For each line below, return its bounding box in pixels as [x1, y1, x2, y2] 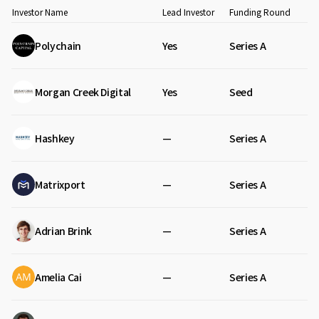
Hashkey [35, 131, 75, 145]
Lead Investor [162, 6, 214, 18]
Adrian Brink [35, 224, 92, 238]
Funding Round [229, 6, 291, 18]
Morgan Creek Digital [35, 85, 131, 99]
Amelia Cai [35, 270, 82, 284]
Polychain [35, 38, 81, 53]
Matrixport [35, 177, 85, 192]
